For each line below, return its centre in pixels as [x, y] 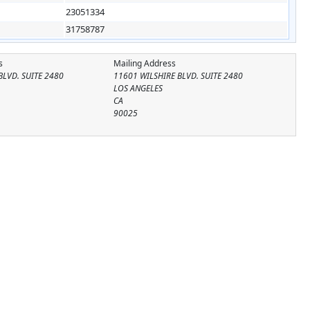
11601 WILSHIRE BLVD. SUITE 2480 [178, 75]
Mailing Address [144, 63]
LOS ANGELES [138, 88]
